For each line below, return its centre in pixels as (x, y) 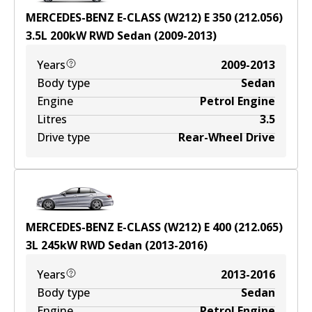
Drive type (63, 137)
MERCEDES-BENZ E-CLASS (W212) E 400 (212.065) (154, 227)
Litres (52, 119)
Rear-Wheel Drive (227, 137)
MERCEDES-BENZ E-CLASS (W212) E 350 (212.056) (154, 17)
